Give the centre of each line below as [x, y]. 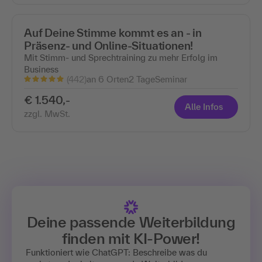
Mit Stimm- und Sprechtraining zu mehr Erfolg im [121, 57]
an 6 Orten [108, 80]
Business [41, 69]
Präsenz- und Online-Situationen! [109, 45]
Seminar [171, 80]
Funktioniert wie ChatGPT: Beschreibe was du [116, 252]
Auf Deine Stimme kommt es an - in [113, 32]
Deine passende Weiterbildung [131, 222]
